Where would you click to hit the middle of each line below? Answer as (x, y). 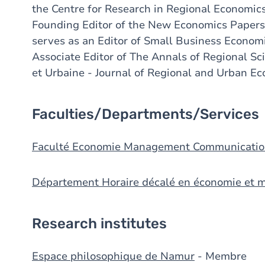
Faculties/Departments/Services (146, 114)
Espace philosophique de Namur (113, 256)
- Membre (221, 256)
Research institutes (99, 224)
